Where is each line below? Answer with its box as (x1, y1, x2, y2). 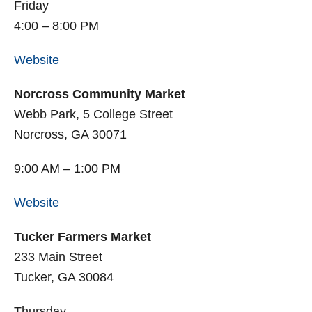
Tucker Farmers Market (14, 230, 151, 244)
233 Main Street (14, 250, 102, 265)
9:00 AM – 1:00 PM (14, 162, 120, 176)
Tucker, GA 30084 (14, 270, 114, 285)
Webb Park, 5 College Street (14, 107, 173, 122)
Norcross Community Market (14, 87, 185, 102)
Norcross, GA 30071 (14, 127, 127, 142)
